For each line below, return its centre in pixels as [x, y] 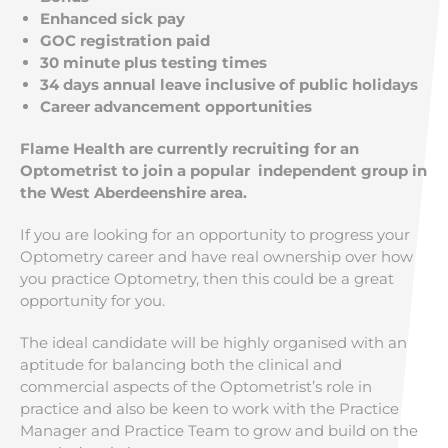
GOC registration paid [125, 40]
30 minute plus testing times [155, 62]
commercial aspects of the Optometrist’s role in [196, 386]
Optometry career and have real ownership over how [216, 256]
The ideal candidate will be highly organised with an [213, 342]
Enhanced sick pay [112, 18]
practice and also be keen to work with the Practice [209, 408]
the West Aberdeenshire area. [133, 192]
